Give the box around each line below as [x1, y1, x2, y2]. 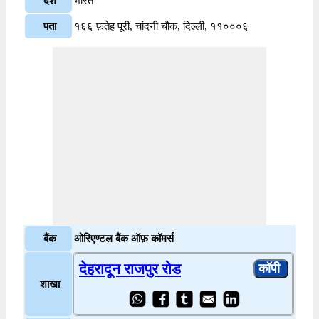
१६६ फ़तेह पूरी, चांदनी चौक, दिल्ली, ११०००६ [74, 20, 249, 32]
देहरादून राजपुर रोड [79, 260, 181, 278]
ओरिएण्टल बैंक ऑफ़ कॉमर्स [74, 232, 174, 244]
